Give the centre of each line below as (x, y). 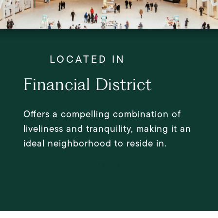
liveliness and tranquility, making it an (107, 128)
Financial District (88, 84)
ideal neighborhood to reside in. (95, 143)
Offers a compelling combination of (102, 114)
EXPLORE (109, 164)
